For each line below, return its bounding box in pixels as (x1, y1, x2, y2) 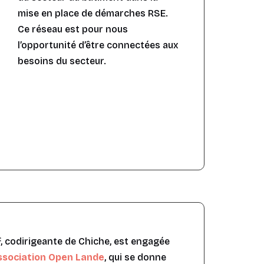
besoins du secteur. (18, 55, 107, 67)
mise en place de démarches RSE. (18, 8, 169, 19)
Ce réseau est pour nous (18, 24, 128, 35)
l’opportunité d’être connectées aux (18, 39, 179, 51)
